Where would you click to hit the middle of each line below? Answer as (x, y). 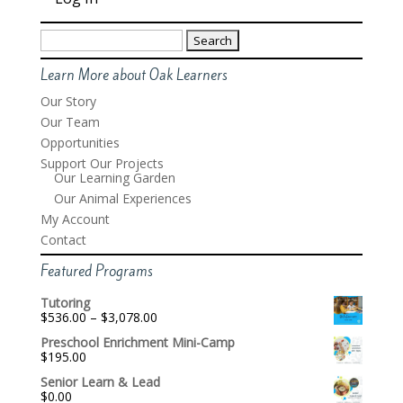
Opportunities (80, 143)
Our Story (68, 102)
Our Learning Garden (114, 178)
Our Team (70, 122)
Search (59, 36)
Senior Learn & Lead (100, 382)
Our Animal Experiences (122, 199)
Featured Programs (96, 272)
